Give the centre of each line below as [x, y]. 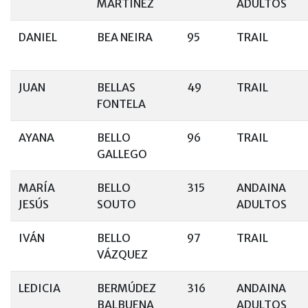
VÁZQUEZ [122, 254]
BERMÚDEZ [126, 288]
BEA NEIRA [125, 37]
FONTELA [121, 104]
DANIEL [38, 37]
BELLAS [116, 87]
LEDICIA [40, 288]
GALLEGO [122, 154]
